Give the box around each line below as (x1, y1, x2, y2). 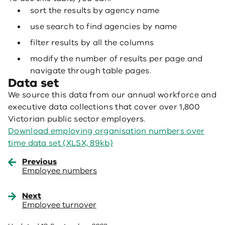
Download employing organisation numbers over (8, 126, 205, 137)
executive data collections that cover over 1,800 (8, 101, 200, 113)
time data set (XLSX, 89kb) (8, 138, 113, 149)
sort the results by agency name (30, 5, 160, 16)
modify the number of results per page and (30, 53, 203, 64)
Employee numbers (22, 165, 97, 176)
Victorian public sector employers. (8, 114, 146, 125)
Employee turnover (22, 199, 96, 210)
